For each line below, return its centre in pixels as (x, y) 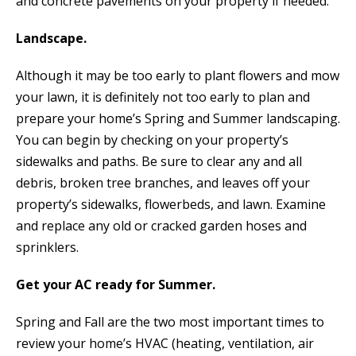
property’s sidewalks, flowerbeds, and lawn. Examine (171, 204)
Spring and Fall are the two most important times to (170, 321)
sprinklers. (47, 247)
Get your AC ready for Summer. (116, 284)
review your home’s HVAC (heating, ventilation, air (165, 343)
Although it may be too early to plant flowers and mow (178, 75)
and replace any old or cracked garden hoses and (161, 225)
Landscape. (51, 38)
